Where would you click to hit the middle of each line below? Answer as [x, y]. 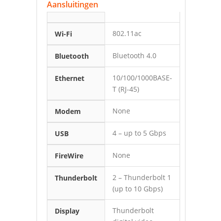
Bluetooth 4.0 [134, 55]
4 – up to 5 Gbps [139, 133]
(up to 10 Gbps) [138, 189]
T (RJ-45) [126, 89]
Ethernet [70, 78]
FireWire [69, 156]
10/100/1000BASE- [142, 78]
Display [67, 211]
